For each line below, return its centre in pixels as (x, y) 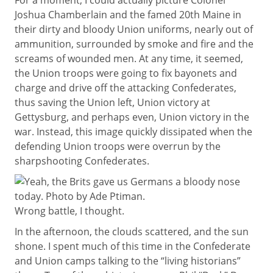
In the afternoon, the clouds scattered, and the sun (132, 232)
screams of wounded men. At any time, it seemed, (129, 58)
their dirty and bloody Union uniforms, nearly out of (134, 29)
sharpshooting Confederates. (82, 161)
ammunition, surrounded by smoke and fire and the (134, 44)
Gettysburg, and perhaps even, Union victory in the (132, 117)
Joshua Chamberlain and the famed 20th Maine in (128, 15)
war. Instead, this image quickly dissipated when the (133, 132)
